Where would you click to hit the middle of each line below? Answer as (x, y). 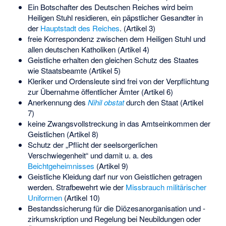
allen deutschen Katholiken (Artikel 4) (88, 49)
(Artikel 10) (81, 197)
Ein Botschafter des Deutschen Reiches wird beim (110, 7)
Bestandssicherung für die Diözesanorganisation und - (116, 208)
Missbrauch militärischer (166, 187)
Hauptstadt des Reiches (80, 28)
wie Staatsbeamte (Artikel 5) (74, 70)
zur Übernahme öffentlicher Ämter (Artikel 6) (100, 91)
